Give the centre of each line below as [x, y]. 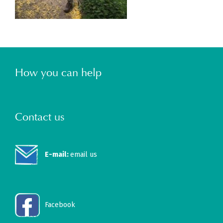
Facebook [60, 205]
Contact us [40, 117]
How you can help [58, 72]
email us [84, 155]
